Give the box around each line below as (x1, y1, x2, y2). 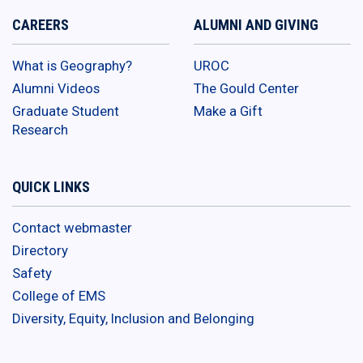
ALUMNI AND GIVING (194, 16, 318, 34)
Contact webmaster (12, 220, 132, 237)
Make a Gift (194, 103, 263, 120)
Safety (12, 265, 52, 282)
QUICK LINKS (12, 178, 90, 196)
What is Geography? (12, 58, 132, 75)
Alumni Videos (12, 80, 100, 97)
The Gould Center (194, 80, 299, 97)
